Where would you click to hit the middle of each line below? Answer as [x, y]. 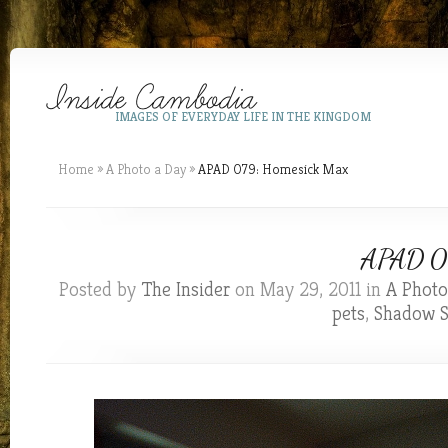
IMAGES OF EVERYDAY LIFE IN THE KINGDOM [243, 117]
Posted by [100, 289]
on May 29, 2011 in [308, 289]
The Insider [185, 289]
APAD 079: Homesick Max [271, 169]
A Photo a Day [146, 169]
